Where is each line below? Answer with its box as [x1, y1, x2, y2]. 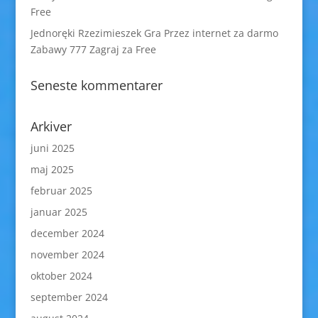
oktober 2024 [30, 269, 92, 283]
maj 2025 [30, 163, 74, 176]
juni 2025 [30, 141, 75, 155]
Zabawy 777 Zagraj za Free [30, 43, 156, 56]
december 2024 [30, 226, 104, 240]
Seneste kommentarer [30, 77, 163, 94]
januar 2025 [30, 205, 87, 219]
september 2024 [30, 290, 108, 304]
